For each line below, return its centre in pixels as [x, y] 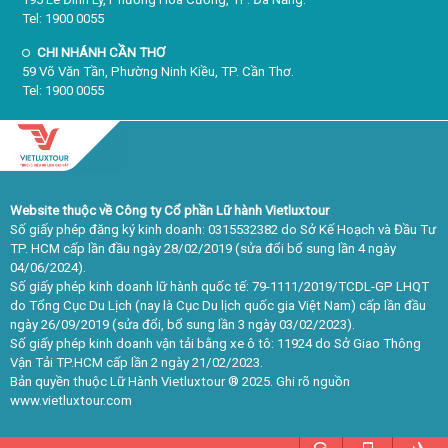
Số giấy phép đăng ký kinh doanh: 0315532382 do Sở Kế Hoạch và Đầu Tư [223, 230]
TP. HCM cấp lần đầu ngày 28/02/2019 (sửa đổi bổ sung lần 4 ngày [203, 249]
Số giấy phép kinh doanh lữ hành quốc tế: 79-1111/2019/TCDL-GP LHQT [219, 287]
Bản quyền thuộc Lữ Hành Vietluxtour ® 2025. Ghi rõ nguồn [180, 382]
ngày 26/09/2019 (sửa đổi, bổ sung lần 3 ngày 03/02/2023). [182, 325]
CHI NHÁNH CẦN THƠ [101, 53]
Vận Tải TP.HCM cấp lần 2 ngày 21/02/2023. [136, 363]
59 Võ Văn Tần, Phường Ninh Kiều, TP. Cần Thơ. [158, 72]
